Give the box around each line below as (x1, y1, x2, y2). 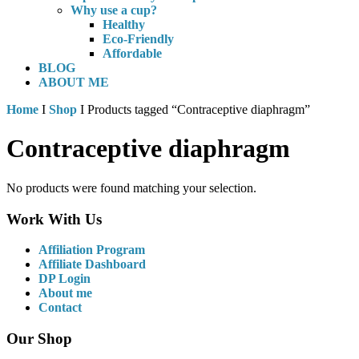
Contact (38, 301, 82, 315)
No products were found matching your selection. (6, 180, 256, 195)
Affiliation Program (38, 243, 145, 257)
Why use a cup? (71, 3, 157, 17)
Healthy (103, 18, 145, 31)
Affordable (103, 46, 162, 60)
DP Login (38, 272, 91, 286)
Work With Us (6, 210, 102, 228)
